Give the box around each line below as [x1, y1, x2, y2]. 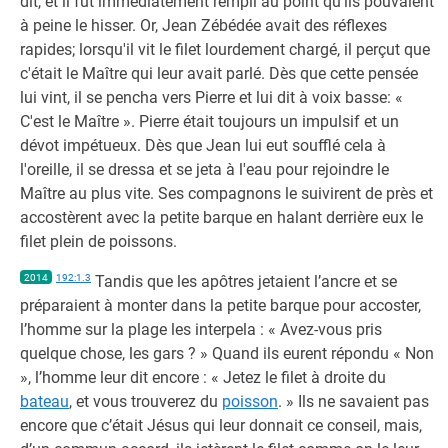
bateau [20, 392, 69, 411]
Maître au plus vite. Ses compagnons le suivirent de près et [20, 184, 433, 203]
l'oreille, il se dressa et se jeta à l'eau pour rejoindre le [20, 160, 389, 179]
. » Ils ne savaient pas [278, 392, 429, 411]
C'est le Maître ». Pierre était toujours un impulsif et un [20, 112, 399, 131]
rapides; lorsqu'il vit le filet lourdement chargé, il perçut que [20, 40, 430, 59]
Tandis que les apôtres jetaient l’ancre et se [91, 272, 397, 291]
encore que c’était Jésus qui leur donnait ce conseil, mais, [20, 416, 422, 435]
